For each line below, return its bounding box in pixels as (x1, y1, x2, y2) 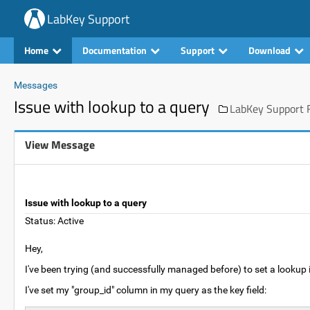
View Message (25, 136, 95, 153)
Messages (14, 80, 57, 91)
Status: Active (25, 215, 84, 226)
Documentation (82, 43, 147, 57)
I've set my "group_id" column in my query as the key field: (25, 284, 266, 295)
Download (248, 43, 291, 57)
